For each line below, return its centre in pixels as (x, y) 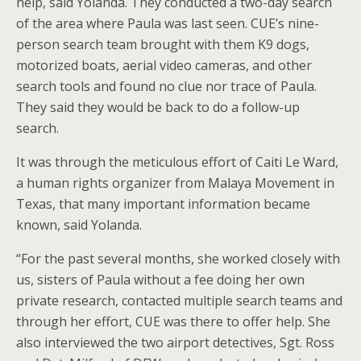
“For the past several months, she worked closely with (178, 259)
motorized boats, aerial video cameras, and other (164, 65)
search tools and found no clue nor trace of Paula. (166, 86)
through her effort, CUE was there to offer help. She (173, 322)
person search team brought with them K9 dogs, (163, 44)
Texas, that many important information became (163, 204)
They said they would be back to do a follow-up (158, 107)
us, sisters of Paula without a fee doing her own (160, 280)
